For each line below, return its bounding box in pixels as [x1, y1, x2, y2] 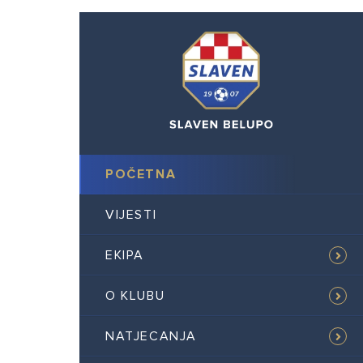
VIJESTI [105, 207, 157, 223]
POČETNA [105, 166, 177, 182]
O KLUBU [105, 288, 165, 304]
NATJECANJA [105, 328, 197, 344]
